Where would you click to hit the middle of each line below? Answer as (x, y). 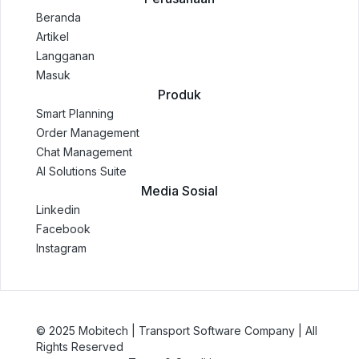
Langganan (65, 55)
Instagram (61, 248)
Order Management (88, 132)
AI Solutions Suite (81, 171)
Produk (179, 94)
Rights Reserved (80, 346)
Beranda (58, 17)
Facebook (63, 228)
